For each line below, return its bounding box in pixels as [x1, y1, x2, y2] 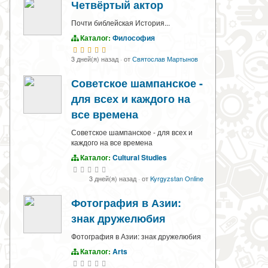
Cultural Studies [112, 152, 167, 163]
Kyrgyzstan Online [150, 173, 203, 184]
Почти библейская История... [71, 17, 170, 28]
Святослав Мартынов [132, 54, 198, 64]
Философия [112, 32, 155, 44]
